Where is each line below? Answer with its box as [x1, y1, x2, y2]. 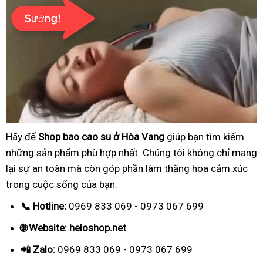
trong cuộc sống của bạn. [6, 178, 117, 190]
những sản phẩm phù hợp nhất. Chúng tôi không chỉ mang [6, 146, 257, 159]
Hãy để [6, 130, 38, 143]
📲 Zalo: [21, 243, 55, 255]
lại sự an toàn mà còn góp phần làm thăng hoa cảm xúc [6, 162, 248, 174]
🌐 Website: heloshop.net [21, 221, 126, 234]
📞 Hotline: [21, 200, 66, 212]
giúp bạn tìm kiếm [164, 130, 244, 143]
